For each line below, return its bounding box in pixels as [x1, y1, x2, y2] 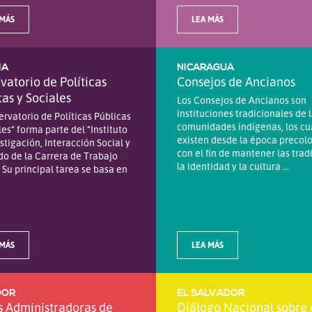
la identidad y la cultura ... [177, 159, 289, 172]
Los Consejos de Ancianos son [177, 93, 306, 106]
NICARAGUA [177, 61, 234, 74]
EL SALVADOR [177, 286, 244, 299]
